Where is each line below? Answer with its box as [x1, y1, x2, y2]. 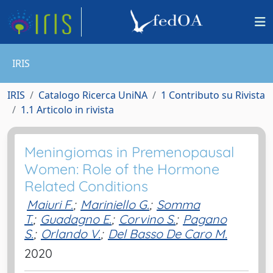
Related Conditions [24, 177, 148, 195]
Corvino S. [119, 211, 175, 227]
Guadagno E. [40, 211, 112, 227]
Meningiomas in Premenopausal [24, 143, 234, 161]
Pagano [183, 211, 227, 227]
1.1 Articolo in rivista [21, 103, 114, 116]
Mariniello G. [80, 197, 149, 212]
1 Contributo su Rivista [161, 88, 265, 102]
